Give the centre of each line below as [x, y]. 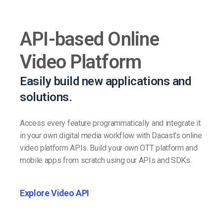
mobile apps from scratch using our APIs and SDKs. [106, 161]
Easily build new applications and [106, 82]
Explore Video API [55, 193]
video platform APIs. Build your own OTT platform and [109, 148]
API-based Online [89, 39]
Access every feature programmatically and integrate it [110, 123]
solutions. [46, 97]
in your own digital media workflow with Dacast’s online [111, 136]
